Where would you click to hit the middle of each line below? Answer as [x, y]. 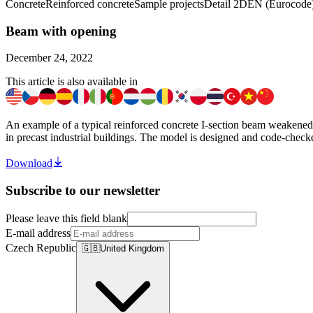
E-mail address [38, 233]
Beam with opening [61, 31]
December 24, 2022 [49, 58]
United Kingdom [132, 248]
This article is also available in [72, 82]
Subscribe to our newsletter [83, 191]
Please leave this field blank [66, 218]
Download [29, 163]
